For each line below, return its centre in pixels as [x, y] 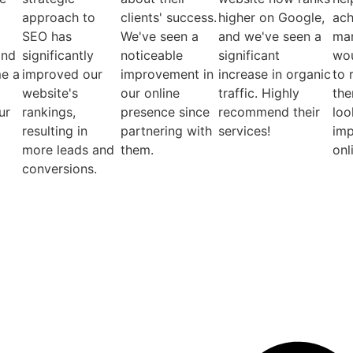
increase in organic [275, 74]
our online [150, 93]
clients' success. [168, 17]
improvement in [167, 74]
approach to [58, 17]
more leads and [68, 149]
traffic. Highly [259, 93]
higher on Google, [272, 17]
